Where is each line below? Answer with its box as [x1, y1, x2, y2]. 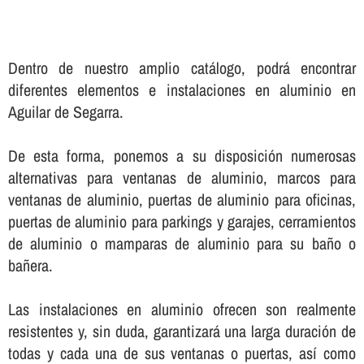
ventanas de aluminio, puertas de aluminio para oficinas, [7, 188, 357, 210]
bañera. [7, 253, 53, 276]
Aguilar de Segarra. [7, 100, 123, 123]
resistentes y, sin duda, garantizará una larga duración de [7, 319, 357, 342]
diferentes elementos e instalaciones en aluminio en [7, 78, 357, 101]
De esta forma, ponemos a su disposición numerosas [7, 144, 357, 167]
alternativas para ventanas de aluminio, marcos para [7, 166, 357, 188]
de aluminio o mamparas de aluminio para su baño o [7, 232, 357, 254]
